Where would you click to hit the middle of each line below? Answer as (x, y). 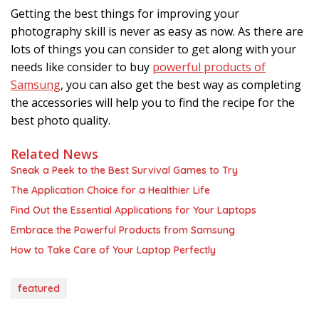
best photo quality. (61, 120)
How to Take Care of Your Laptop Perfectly (113, 250)
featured (39, 288)
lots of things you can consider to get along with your (153, 49)
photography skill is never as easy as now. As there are (157, 31)
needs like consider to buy (82, 67)
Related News (54, 153)
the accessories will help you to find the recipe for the (153, 102)
